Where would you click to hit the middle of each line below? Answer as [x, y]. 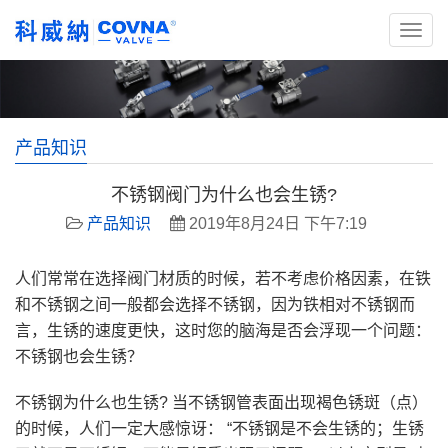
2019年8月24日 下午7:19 [276, 224]
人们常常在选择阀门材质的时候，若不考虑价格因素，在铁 [223, 279]
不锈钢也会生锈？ [79, 357]
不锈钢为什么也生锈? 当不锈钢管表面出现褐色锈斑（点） [221, 403]
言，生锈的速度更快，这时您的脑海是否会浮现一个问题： [223, 331]
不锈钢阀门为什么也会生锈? [224, 195]
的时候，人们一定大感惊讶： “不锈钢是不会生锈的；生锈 [219, 429]
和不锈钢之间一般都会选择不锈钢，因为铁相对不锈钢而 [215, 305]
